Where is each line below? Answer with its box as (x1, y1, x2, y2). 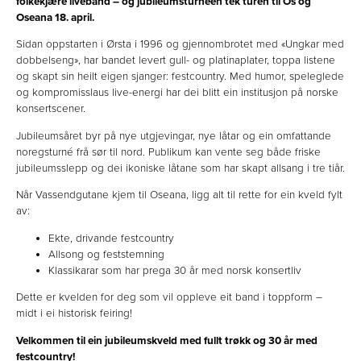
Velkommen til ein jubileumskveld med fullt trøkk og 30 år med (16, 334, 317, 347)
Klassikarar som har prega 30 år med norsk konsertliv (48, 263, 301, 277)
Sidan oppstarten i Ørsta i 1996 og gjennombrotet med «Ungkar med (16, 38, 344, 52)
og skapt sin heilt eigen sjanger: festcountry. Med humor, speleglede (16, 70, 344, 84)
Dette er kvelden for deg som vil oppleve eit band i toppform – (16, 291, 322, 305)
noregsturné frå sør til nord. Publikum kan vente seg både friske (16, 145, 321, 159)
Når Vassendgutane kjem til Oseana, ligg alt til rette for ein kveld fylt (16, 189, 342, 202)
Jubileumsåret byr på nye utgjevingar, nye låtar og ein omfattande (16, 129, 331, 143)
